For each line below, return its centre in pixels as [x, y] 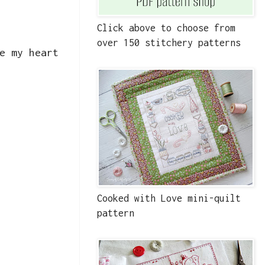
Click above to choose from [166, 28]
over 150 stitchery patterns [169, 43]
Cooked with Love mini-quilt [169, 198]
